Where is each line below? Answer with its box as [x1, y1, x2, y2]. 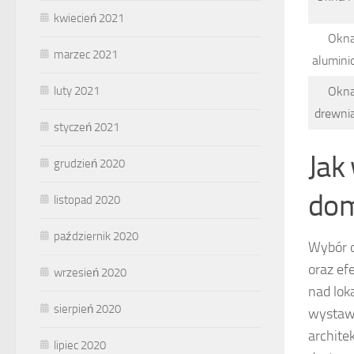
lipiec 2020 [54, 337, 106, 352]
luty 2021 [54, 83, 100, 98]
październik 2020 [54, 228, 138, 243]
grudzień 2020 [54, 156, 125, 171]
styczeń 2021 [54, 119, 119, 134]
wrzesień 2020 [54, 265, 126, 280]
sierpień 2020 [54, 301, 121, 316]
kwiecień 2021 [54, 10, 124, 25]
